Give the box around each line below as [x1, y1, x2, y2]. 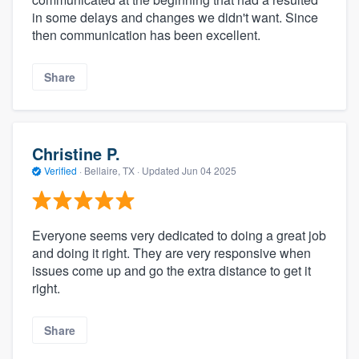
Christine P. [32, 142, 120, 166]
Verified [42, 163, 79, 178]
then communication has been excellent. [32, 25, 260, 44]
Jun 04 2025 [182, 163, 236, 178]
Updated [142, 163, 182, 178]
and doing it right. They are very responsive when [32, 243, 311, 262]
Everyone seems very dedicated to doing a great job [32, 225, 326, 244]
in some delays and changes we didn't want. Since [32, 7, 318, 26]
